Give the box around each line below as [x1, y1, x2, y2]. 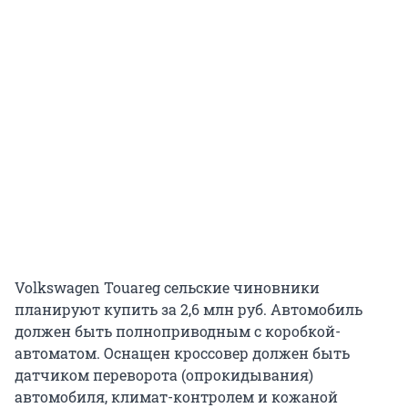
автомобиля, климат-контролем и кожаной [15, 386, 338, 406]
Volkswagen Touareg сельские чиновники [15, 277, 320, 297]
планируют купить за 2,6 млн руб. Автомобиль [15, 299, 362, 319]
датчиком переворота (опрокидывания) [15, 364, 313, 384]
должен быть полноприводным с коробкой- [15, 321, 341, 341]
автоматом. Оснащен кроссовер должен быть [15, 342, 350, 362]
